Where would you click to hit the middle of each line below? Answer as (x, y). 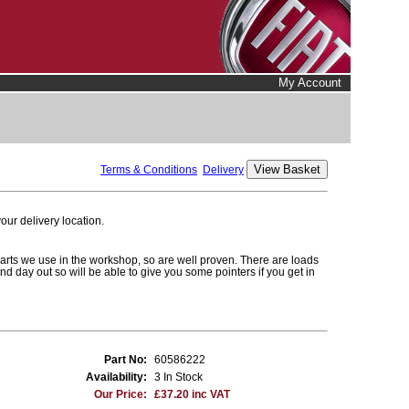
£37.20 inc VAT (192, 394)
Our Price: (121, 394)
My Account (310, 83)
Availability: (116, 377)
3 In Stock (178, 377)
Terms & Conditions (149, 169)
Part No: (126, 359)
